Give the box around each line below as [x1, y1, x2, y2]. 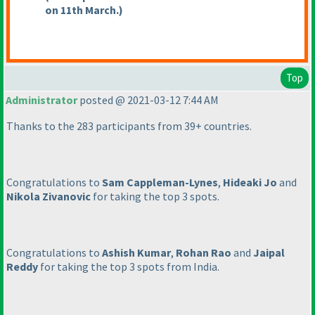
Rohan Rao [176, 245, 231, 260]
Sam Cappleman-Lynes [102, 175, 218, 190]
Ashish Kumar [102, 245, 171, 260]
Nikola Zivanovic [6, 189, 91, 204]
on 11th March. [45, 3, 119, 18]
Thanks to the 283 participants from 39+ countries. [6, 119, 252, 134]
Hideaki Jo [223, 175, 277, 190]
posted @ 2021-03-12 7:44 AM [77, 93, 219, 108]
